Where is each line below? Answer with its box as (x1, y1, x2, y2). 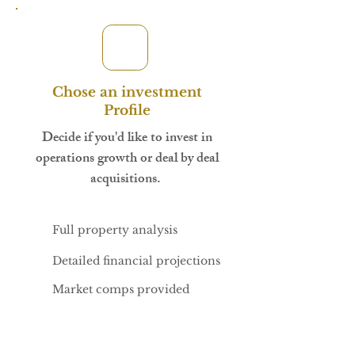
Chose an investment (52, 84, 202, 101)
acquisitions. (90, 168, 164, 193)
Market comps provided (52, 282, 189, 297)
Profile (103, 102, 151, 120)
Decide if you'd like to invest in (41, 127, 212, 151)
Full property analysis (52, 223, 177, 238)
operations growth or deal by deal (35, 147, 219, 172)
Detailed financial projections (52, 254, 220, 269)
